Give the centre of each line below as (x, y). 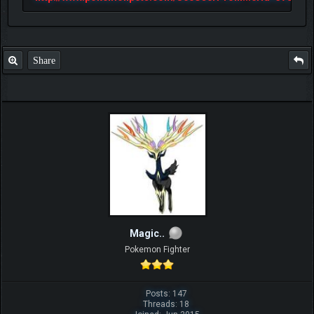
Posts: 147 (166, 294)
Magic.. (147, 234)
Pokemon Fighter (157, 250)
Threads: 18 (166, 305)
